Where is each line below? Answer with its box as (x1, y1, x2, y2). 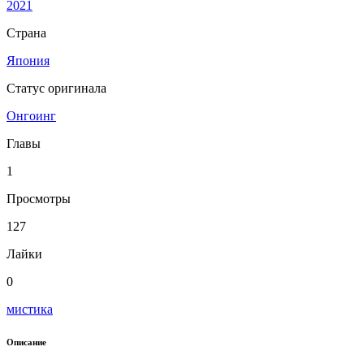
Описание (6, 336, 46, 347)
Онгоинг (6, 108, 56, 123)
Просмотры (6, 191, 71, 206)
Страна (6, 25, 46, 40)
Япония (6, 53, 50, 67)
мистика (6, 301, 53, 316)
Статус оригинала (6, 80, 106, 95)
